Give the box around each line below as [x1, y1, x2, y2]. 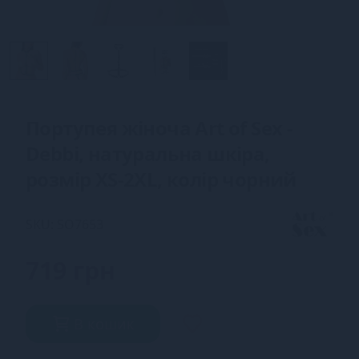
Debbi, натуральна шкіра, [26, 140, 270, 167]
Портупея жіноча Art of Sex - [26, 115, 293, 141]
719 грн [26, 253, 115, 287]
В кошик [74, 313, 135, 333]
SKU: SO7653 [26, 215, 103, 233]
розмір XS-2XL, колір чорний [26, 166, 296, 192]
